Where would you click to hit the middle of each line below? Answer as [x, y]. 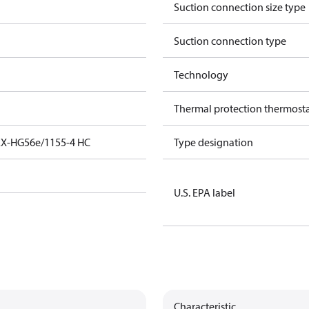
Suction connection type [230, 41]
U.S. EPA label [205, 192]
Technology [201, 74]
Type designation [213, 142]
